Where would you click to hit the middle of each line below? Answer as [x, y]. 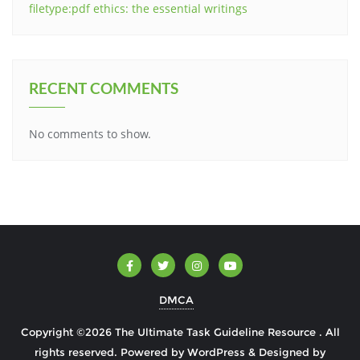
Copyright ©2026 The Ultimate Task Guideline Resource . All [180, 332]
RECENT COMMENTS [104, 88]
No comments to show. [90, 134]
